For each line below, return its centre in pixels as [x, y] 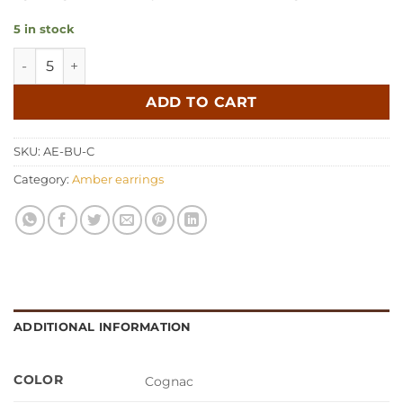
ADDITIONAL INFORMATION [103, 327]
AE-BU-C [69, 152]
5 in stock [44, 29]
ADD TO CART [201, 102]
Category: [43, 180]
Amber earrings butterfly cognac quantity [152, 57]
